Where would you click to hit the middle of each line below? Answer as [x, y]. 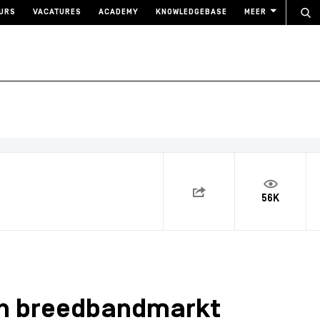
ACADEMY [119, 12]
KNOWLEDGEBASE [191, 12]
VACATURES [57, 12]
